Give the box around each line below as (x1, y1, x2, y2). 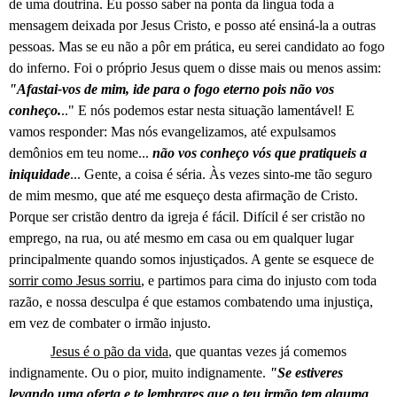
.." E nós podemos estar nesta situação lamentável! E (61, 102, 354, 118)
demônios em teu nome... (9, 144, 152, 160)
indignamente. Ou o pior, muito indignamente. (9, 364, 269, 380)
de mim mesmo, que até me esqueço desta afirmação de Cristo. (9, 187, 358, 203)
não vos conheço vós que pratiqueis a (152, 144, 367, 160)
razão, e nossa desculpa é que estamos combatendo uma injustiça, (9, 293, 373, 309)
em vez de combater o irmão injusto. (9, 315, 211, 331)
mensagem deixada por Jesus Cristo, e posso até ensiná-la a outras (9, 17, 376, 33)
